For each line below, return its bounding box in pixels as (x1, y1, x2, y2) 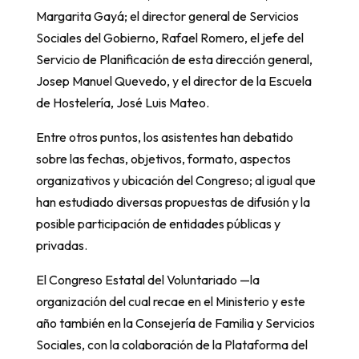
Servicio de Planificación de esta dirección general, (35, 51, 313, 67)
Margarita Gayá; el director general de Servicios (35, 8, 299, 24)
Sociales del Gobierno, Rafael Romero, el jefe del (35, 30, 304, 46)
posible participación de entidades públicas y (35, 216, 280, 232)
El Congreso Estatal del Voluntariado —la (35, 272, 260, 288)
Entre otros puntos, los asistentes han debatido (35, 129, 293, 145)
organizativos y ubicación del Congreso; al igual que (35, 172, 316, 188)
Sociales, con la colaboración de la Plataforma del (35, 337, 308, 353)
